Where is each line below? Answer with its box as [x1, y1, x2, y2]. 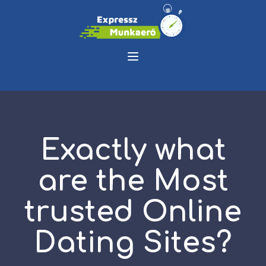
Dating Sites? [34, 227, 232, 259]
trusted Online [24, 196, 242, 228]
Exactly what [40, 134, 226, 166]
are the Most [37, 165, 229, 197]
